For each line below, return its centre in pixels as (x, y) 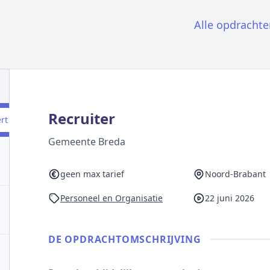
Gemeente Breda (87, 142)
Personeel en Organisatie (111, 198)
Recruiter (82, 118)
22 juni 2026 (229, 198)
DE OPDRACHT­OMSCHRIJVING (125, 239)
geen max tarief (92, 174)
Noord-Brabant (235, 174)
